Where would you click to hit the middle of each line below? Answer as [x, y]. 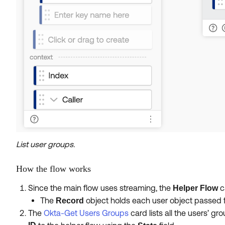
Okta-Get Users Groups [86, 213]
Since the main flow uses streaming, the [100, 188]
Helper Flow [195, 188]
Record [70, 201]
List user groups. [45, 144]
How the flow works [53, 169]
